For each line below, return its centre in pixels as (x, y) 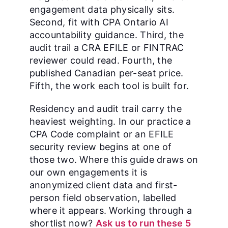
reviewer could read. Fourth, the (101, 60)
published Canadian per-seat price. (106, 73)
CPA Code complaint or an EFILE (102, 134)
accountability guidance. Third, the (106, 35)
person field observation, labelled (103, 198)
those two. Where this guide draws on (114, 160)
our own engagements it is (88, 172)
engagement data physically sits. (102, 9)
